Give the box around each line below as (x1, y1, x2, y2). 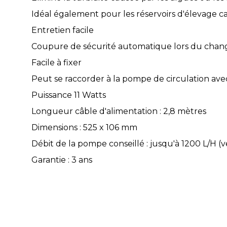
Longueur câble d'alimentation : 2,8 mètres (31, 106, 206, 116)
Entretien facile (31, 25, 94, 35)
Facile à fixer (31, 57, 82, 67)
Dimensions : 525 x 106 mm (31, 122, 137, 132)
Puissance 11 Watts (31, 90, 106, 100)
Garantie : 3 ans (31, 155, 92, 165)
